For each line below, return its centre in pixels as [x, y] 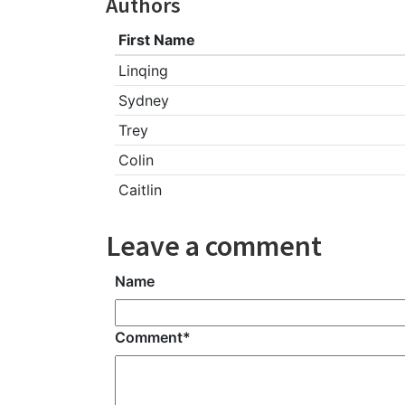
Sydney [144, 101]
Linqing [144, 71]
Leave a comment [214, 246]
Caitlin [141, 190]
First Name [157, 40]
